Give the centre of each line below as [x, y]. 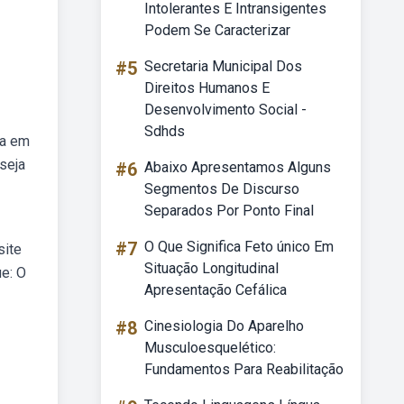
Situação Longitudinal [211, 268]
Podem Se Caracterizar [217, 30]
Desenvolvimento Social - [225, 110]
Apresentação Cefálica [216, 290]
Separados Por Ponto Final [229, 211]
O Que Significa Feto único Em [239, 247]
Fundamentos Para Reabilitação [244, 369]
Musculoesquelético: [210, 348]
